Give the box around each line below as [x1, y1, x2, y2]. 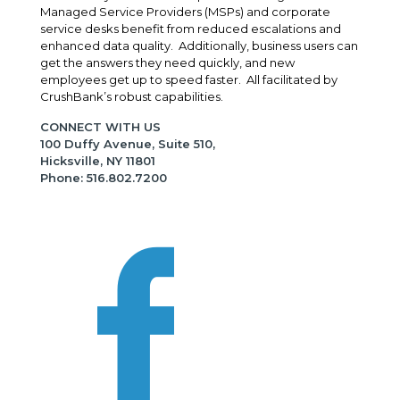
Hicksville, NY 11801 [40, 154, 155, 169]
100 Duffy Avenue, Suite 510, [40, 137, 215, 152]
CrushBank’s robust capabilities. [40, 89, 223, 104]
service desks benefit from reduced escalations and [40, 21, 341, 37]
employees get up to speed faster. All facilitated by [40, 72, 337, 87]
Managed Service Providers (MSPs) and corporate [40, 4, 330, 20]
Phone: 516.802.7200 [40, 171, 167, 186]
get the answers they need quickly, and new [40, 55, 295, 71]
